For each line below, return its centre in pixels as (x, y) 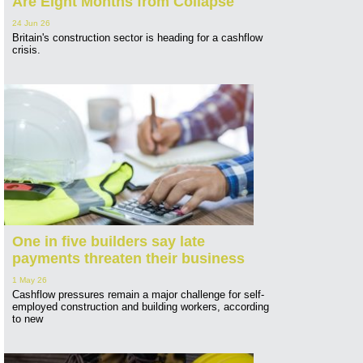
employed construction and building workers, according (141, 307)
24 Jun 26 (31, 23)
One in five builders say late (109, 242)
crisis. (26, 50)
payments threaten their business (128, 259)
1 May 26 (30, 280)
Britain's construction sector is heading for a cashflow (137, 38)
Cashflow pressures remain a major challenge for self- (138, 295)
